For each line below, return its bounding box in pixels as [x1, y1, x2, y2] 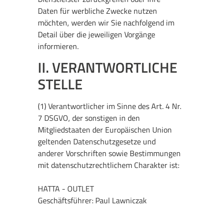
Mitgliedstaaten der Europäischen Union [38, 123, 172, 136]
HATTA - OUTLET [38, 182, 94, 194]
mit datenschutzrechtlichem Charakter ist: [38, 159, 180, 171]
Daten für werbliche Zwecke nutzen [38, 4, 158, 17]
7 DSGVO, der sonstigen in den [38, 111, 140, 124]
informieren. [38, 40, 79, 52]
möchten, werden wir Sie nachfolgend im [38, 16, 175, 28]
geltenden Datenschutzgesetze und [38, 135, 156, 147]
